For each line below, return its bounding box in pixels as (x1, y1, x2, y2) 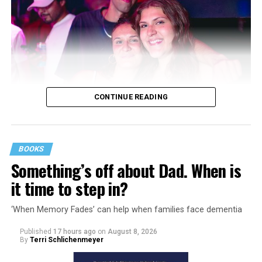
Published (19, 227, 51, 236)
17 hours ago (53, 227, 96, 236)
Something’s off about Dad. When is (11, 158, 242, 183)
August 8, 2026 (107, 227, 157, 236)
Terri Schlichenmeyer (29, 236, 104, 244)
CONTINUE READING (94, 92, 168, 102)
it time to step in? (11, 176, 128, 201)
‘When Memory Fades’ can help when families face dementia (11, 205, 242, 215)
